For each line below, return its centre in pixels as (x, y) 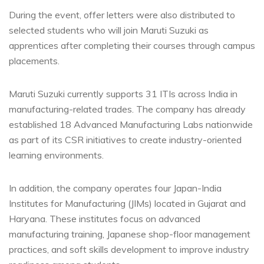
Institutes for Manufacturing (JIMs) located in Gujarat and (127, 203)
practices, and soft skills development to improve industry (129, 249)
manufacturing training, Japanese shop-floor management (130, 234)
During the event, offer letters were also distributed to (122, 14)
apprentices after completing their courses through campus (132, 45)
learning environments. (56, 155)
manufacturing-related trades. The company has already (127, 109)
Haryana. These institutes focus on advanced (105, 218)
